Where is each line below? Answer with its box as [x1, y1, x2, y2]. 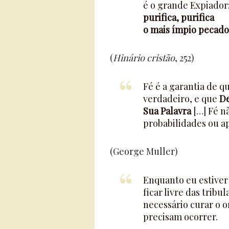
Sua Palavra [143, 104, 191, 117]
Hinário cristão [112, 51, 175, 64]
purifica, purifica [143, 11, 214, 24]
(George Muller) [109, 145, 178, 157]
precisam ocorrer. [143, 210, 218, 223]
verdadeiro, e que [143, 92, 219, 105]
